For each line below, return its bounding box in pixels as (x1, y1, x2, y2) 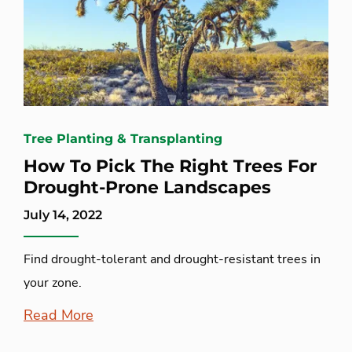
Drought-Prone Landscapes (24, 177, 271, 199)
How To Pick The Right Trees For (24, 156, 317, 178)
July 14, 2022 (24, 207, 102, 223)
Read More (24, 306, 93, 325)
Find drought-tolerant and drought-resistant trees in (24, 251, 321, 269)
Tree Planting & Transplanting (24, 131, 222, 147)
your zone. (24, 274, 82, 292)
